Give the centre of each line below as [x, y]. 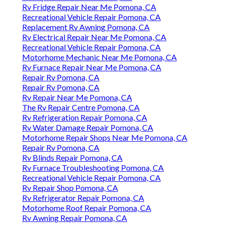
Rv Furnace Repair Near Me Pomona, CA [92, 67]
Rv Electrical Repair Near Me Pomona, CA [94, 37]
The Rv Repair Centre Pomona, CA [81, 107]
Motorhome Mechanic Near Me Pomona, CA [99, 57]
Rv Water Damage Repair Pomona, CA [88, 128]
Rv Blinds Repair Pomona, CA [72, 158]
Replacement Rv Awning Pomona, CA [86, 27]
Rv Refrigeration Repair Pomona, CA [85, 118]
